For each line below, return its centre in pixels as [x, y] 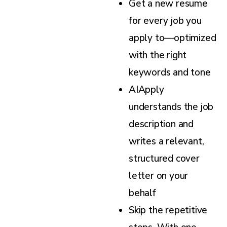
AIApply [146, 90]
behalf [142, 193]
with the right [158, 55]
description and [161, 124]
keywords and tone [170, 73]
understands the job [171, 107]
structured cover [164, 159]
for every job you [165, 21]
